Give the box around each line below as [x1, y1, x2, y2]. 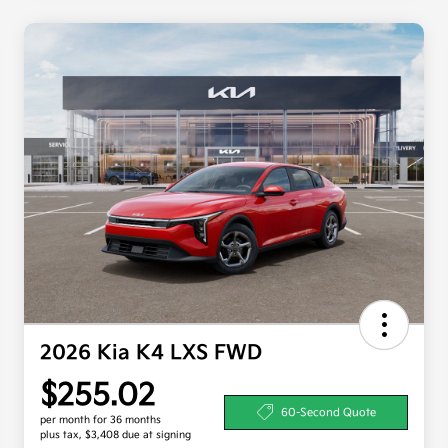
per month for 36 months [40, 414, 161, 427]
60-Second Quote [280, 405, 376, 419]
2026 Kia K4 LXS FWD [40, 341, 262, 366]
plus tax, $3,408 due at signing [40, 429, 191, 442]
